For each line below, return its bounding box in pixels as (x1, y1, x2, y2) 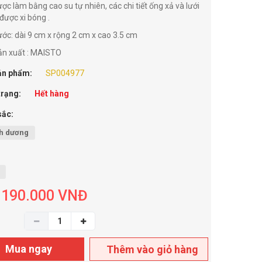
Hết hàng (35, 89, 69, 98)
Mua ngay (5, 243, 52, 255)
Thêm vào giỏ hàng (106, 243, 199, 256)
